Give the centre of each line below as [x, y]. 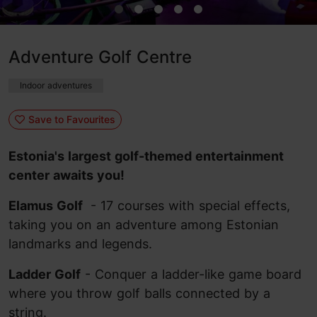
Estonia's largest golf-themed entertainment [146, 156]
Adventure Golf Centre [100, 57]
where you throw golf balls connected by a [139, 293]
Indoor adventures [56, 85]
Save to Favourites [71, 119]
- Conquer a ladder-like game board [191, 274]
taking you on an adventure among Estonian [144, 225]
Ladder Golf [45, 274]
